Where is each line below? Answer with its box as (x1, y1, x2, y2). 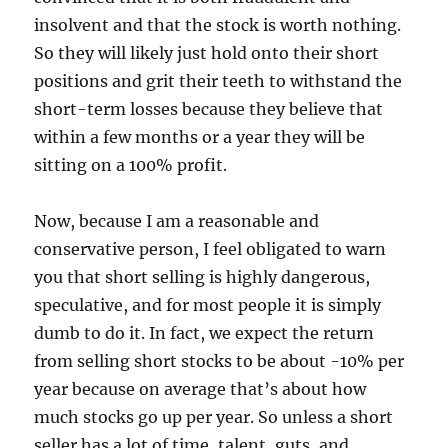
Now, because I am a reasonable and (34, 211, 320, 232)
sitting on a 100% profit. (34, 155, 228, 176)
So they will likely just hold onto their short (34, 43, 380, 64)
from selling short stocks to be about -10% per (34, 351, 405, 372)
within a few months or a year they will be (34, 127, 366, 148)
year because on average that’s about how (34, 379, 367, 400)
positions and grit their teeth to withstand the (34, 71, 403, 92)
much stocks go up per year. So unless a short (34, 407, 394, 428)
